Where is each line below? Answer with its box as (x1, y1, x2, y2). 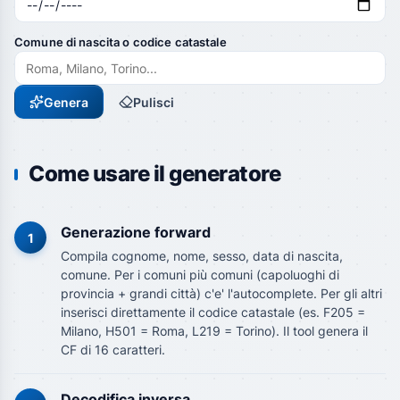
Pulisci (133, 94, 174, 110)
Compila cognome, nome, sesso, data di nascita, (61, 248, 343, 263)
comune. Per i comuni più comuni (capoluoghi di (61, 267, 339, 282)
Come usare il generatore (29, 161, 281, 187)
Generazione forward (61, 223, 211, 241)
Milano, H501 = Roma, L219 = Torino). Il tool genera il (61, 323, 368, 338)
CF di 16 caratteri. (61, 342, 165, 357)
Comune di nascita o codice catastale (14, 35, 227, 49)
